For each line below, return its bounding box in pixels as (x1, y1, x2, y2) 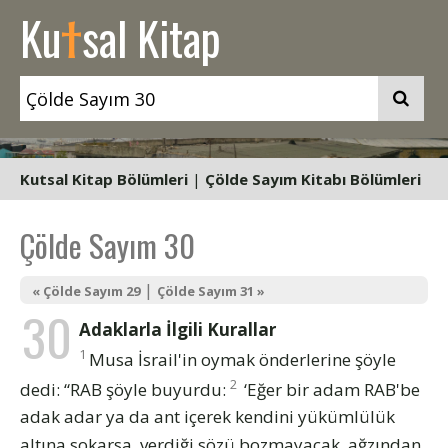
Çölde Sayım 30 (20, 222, 195, 268)
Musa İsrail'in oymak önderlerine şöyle (89, 347, 396, 371)
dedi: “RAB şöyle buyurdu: (20, 377, 230, 401)
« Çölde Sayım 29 (32, 282, 140, 300)
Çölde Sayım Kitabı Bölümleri (205, 169, 421, 189)
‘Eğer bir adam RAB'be (240, 377, 420, 401)
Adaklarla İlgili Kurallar (79, 318, 276, 341)
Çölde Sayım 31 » (157, 282, 265, 300)
